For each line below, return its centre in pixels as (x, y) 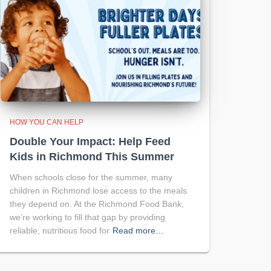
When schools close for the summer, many (91, 177)
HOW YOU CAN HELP (47, 122)
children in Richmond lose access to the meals (98, 191)
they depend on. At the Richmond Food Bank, (97, 204)
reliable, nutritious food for (60, 230)
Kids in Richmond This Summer (92, 157)
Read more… (138, 230)
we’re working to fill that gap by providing (87, 217)
